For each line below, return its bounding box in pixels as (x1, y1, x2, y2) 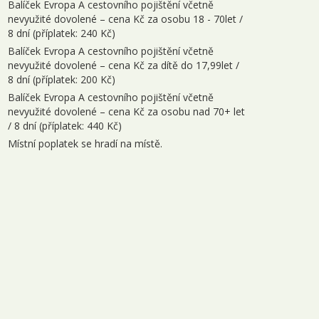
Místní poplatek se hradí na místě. (8, 137, 162, 150)
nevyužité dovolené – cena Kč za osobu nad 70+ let (8, 105, 245, 118)
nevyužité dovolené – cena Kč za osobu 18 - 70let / (8, 12, 243, 26)
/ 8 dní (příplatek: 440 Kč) (8, 119, 122, 132)
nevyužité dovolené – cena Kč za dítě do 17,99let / (8, 58, 239, 72)
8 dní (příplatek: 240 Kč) (8, 26, 115, 40)
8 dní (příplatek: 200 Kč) (8, 73, 115, 86)
